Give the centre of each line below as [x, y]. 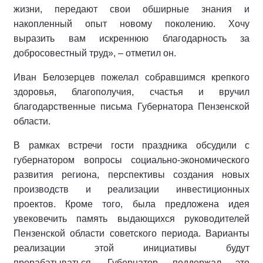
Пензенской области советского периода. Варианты [131, 233]
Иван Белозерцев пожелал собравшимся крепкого [131, 77]
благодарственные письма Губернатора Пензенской [131, 106]
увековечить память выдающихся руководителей [131, 218]
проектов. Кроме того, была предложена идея [131, 204]
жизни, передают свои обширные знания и [131, 9]
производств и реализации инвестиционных [131, 189]
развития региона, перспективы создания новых [131, 174]
